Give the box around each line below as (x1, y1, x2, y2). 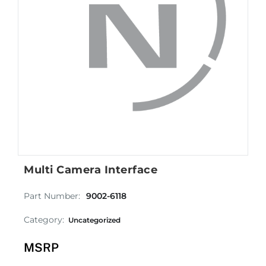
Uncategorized (68, 216, 121, 224)
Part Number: (24, 191, 80, 201)
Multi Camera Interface (24, 163, 157, 176)
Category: (24, 214, 64, 225)
